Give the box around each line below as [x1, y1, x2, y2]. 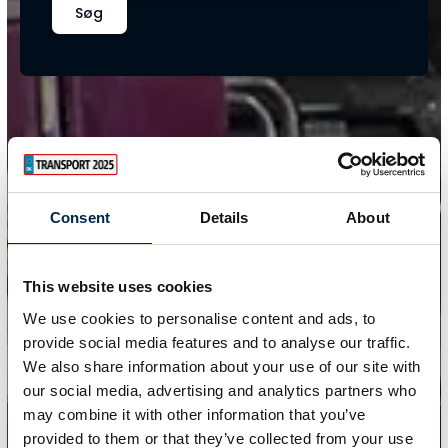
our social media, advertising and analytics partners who [23, 381, 416, 399]
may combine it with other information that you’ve [23, 405, 366, 423]
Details [199, 209, 249, 226]
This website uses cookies [23, 278, 213, 295]
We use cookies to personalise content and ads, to [23, 309, 376, 327]
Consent [50, 209, 110, 226]
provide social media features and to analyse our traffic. [23, 333, 411, 351]
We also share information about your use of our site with [23, 357, 421, 375]
